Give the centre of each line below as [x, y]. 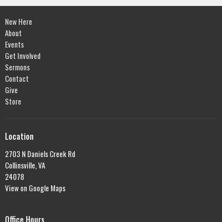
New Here [19, 22]
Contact [17, 79]
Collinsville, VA [25, 165]
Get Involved [23, 56]
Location [19, 137]
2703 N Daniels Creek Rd [40, 153]
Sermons [17, 67]
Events [14, 44]
